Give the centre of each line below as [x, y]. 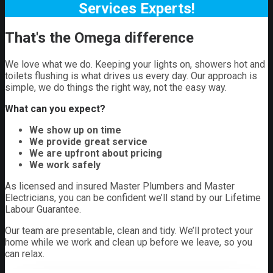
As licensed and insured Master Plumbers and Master [120, 186]
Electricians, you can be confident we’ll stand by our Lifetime [133, 198]
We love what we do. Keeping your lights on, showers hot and [135, 65]
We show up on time [75, 130]
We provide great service [88, 142]
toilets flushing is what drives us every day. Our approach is [131, 76]
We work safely [65, 165]
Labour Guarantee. [43, 210]
